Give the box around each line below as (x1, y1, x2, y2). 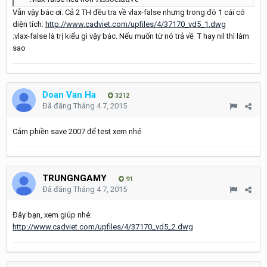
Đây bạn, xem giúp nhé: (13, 210, 92, 219)
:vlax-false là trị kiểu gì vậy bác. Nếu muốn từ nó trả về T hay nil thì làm (13, 32, 249, 41)
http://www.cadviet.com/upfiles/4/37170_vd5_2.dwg (13, 222, 193, 231)
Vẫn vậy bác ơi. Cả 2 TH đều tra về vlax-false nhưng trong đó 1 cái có (13, 8, 245, 17)
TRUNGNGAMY (42, 173, 107, 184)
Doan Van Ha (42, 89, 96, 100)
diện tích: (13, 20, 45, 29)
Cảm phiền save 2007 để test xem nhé (13, 127, 141, 136)
